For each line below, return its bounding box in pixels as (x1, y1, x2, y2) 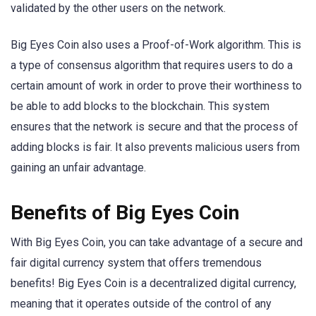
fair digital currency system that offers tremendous (11, 255, 262, 269)
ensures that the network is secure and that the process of (11, 119, 298, 133)
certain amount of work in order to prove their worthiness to (11, 78, 302, 92)
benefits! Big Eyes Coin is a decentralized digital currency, (11, 276, 296, 290)
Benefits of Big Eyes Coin (11, 200, 239, 224)
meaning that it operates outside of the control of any (11, 296, 272, 310)
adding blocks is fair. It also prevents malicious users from (11, 140, 300, 154)
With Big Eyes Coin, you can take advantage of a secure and (11, 235, 303, 249)
